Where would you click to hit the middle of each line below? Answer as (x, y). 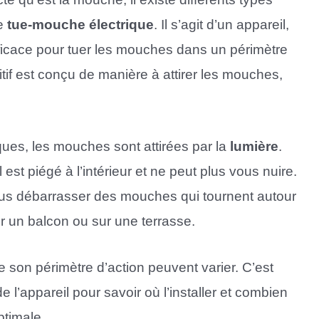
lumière (254, 146)
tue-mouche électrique (80, 25)
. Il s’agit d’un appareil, (221, 25)
